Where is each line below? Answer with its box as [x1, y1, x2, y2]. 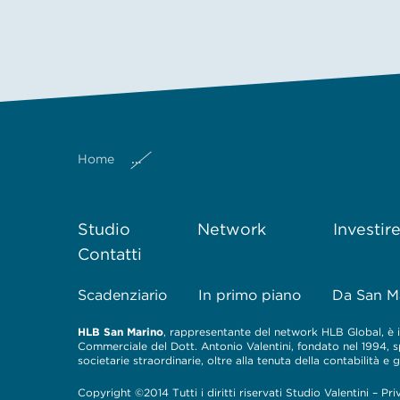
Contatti [78, 245, 142, 263]
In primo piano [198, 287, 301, 304]
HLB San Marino [78, 325, 163, 338]
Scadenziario [78, 287, 167, 304]
